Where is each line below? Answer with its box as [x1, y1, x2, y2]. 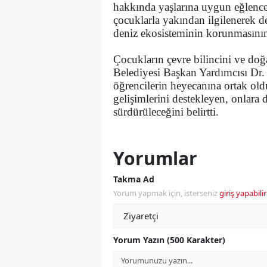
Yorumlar [113, 145, 197, 170]
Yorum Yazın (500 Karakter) [113, 234, 225, 246]
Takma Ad [113, 173, 154, 185]
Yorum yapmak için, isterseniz [113, 187, 219, 198]
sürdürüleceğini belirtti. [113, 105, 219, 118]
